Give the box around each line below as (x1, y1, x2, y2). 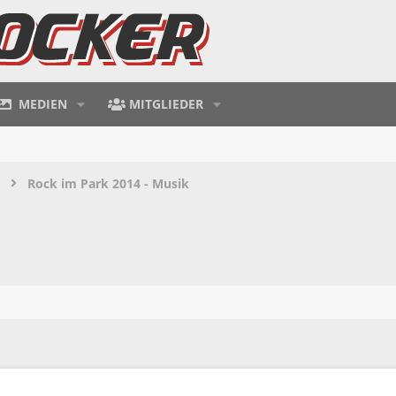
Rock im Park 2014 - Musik (27, 174, 189, 192)
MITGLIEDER (129, 95, 204, 112)
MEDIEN (19, 95, 68, 112)
